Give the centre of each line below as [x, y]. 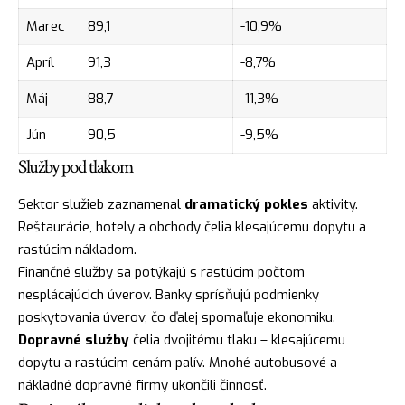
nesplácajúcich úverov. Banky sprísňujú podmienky [169, 294]
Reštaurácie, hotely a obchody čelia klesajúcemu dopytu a [192, 226]
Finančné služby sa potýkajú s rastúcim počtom [161, 272]
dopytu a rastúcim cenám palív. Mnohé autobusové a [178, 362]
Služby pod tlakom [75, 166]
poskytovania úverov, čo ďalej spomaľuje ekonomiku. [177, 317]
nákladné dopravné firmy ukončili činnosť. [142, 385]
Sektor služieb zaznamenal [101, 204]
